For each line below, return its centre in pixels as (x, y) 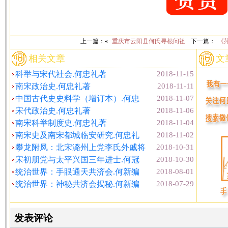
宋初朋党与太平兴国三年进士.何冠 (77, 160)
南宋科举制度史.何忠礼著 (61, 123)
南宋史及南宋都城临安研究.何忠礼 (77, 135)
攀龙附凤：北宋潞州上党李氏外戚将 (80, 147)
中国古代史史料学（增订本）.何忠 (77, 98)
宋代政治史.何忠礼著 (53, 111)
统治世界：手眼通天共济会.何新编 (77, 172)
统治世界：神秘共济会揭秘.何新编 (77, 184)
